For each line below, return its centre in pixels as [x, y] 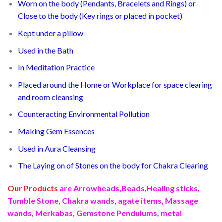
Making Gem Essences [56, 131]
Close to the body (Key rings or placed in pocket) [100, 16]
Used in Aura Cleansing [56, 148]
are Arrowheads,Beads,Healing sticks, [130, 188]
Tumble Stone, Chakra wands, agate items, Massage [103, 200]
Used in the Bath [45, 50]
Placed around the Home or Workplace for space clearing [115, 84]
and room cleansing [50, 97]
